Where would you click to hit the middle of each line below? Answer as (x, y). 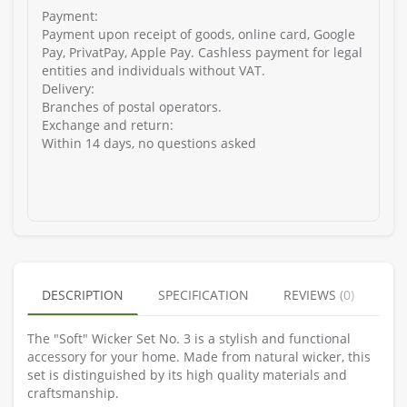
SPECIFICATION (203, 295)
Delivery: (68, 89)
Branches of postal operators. (132, 107)
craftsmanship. (73, 393)
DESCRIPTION (83, 295)
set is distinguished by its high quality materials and (187, 375)
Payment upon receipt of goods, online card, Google (199, 35)
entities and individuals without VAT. (154, 71)
